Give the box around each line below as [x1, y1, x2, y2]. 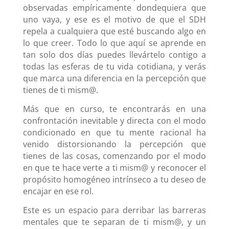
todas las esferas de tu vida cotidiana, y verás [22, 61, 207, 73]
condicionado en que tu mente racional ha [22, 127, 207, 139]
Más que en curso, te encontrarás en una [22, 103, 207, 115]
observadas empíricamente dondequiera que [22, 2, 207, 14]
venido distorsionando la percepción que [22, 139, 207, 150]
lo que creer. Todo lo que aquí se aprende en [22, 37, 207, 49]
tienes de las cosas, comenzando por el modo [22, 150, 207, 162]
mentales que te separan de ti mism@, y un [22, 216, 207, 228]
